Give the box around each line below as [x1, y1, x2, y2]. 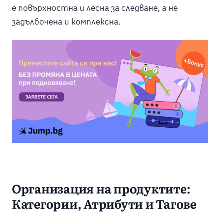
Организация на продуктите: [11, 183, 191, 196]
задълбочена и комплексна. [11, 16, 121, 27]
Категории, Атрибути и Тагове [11, 198, 196, 211]
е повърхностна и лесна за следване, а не [11, 2, 178, 13]
